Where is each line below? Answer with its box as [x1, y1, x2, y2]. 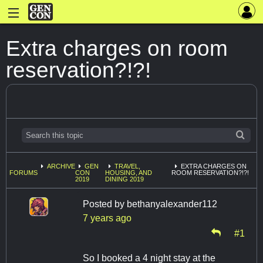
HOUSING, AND [104, 169, 152, 177]
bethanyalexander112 [127, 199, 217, 210]
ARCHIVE [47, 163, 75, 170]
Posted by [83, 199, 127, 210]
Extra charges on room [6, 36, 228, 60]
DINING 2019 [104, 176, 144, 183]
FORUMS [9, 169, 38, 177]
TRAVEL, [114, 163, 140, 170]
